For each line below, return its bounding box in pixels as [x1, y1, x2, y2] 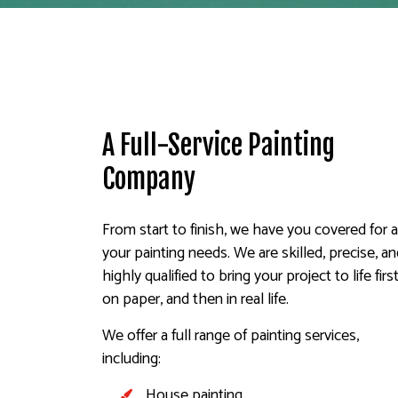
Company [102, 162, 196, 195]
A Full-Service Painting [102, 128, 336, 162]
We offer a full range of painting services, [102, 322, 360, 349]
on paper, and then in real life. [102, 285, 290, 313]
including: [102, 345, 162, 372]
